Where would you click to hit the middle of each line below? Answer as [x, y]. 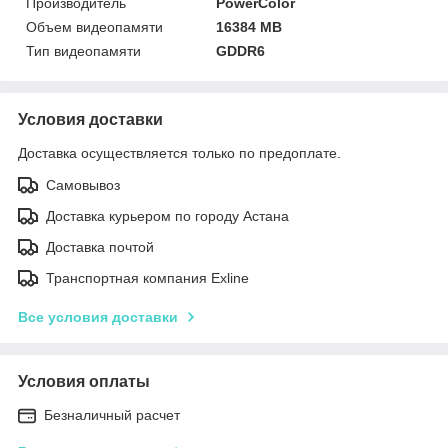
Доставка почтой [100, 246]
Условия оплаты [84, 381]
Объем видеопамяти [94, 26]
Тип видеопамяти [83, 50]
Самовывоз [83, 184]
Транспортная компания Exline [147, 277]
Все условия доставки [98, 316]
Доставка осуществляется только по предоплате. [179, 152]
